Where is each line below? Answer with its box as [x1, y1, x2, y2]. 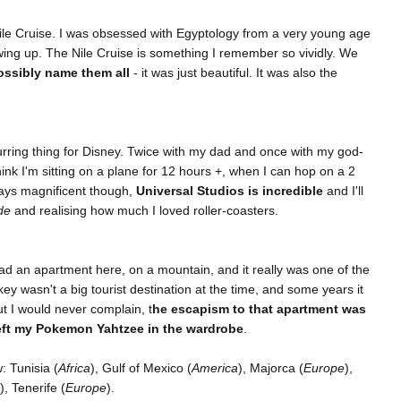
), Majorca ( [238, 361, 303, 376]
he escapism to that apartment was [152, 302, 366, 317]
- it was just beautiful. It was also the [130, 65, 337, 81]
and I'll [323, 183, 363, 199]
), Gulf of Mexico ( [90, 361, 192, 376]
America [192, 361, 238, 376]
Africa [58, 361, 90, 376]
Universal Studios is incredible [136, 183, 323, 199]
